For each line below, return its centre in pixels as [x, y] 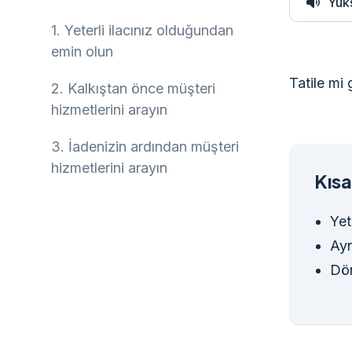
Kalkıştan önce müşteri [141, 88]
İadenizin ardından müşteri [154, 147]
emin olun [82, 51]
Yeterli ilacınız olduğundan [149, 30]
